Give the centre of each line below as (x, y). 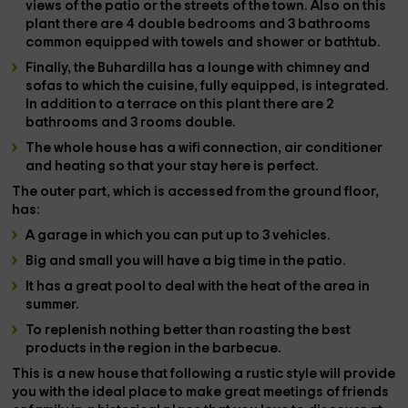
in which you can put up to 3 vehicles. (212, 235)
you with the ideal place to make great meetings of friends (201, 392)
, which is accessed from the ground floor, (243, 192)
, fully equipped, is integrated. (292, 86)
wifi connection (229, 148)
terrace (154, 104)
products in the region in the (119, 348)
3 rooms (158, 122)
